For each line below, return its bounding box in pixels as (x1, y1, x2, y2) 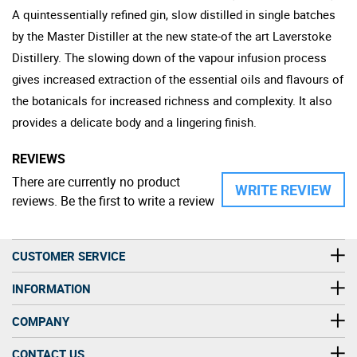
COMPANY (12, 312, 69, 329)
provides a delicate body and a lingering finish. (12, 113, 257, 130)
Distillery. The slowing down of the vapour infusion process (12, 49, 327, 65)
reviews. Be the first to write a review (12, 191, 214, 210)
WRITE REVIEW (235, 179, 331, 199)
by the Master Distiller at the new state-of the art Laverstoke (12, 27, 331, 44)
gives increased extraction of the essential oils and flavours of (12, 70, 343, 87)
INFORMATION (12, 280, 91, 296)
